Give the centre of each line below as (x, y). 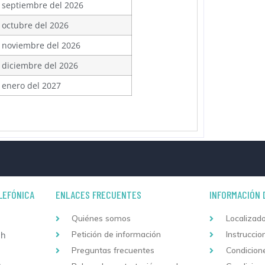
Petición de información (117, 235)
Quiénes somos (101, 219)
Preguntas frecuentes (113, 251)
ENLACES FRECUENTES (98, 195)
